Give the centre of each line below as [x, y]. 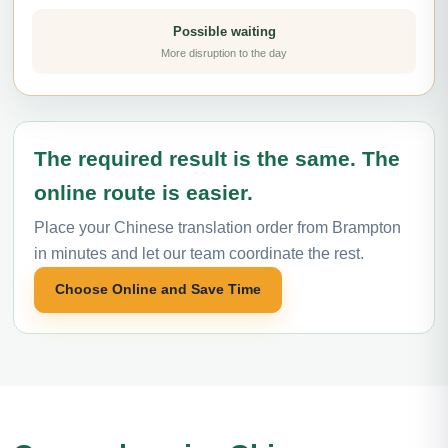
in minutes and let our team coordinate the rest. [199, 253]
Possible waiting [224, 31]
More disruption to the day [224, 52]
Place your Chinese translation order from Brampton [217, 227]
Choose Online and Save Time [158, 289]
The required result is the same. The [217, 158]
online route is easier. [143, 192]
